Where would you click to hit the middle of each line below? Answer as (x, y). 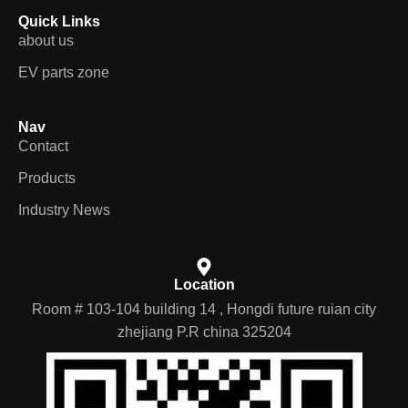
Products (47, 172)
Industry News (64, 204)
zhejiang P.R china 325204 (204, 326)
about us (46, 35)
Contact (43, 140)
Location (204, 279)
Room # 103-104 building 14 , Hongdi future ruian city (204, 303)
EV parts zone (64, 66)
